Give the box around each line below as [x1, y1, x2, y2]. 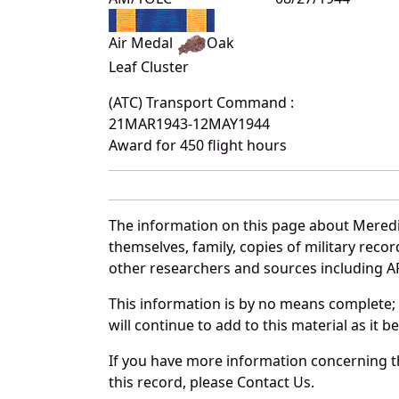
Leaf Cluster [109, 56, 189, 77]
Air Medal [109, 33, 176, 53]
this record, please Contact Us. [109, 371, 314, 392]
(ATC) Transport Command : [109, 92, 294, 112]
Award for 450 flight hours [109, 134, 287, 155]
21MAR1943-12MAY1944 [109, 113, 270, 134]
